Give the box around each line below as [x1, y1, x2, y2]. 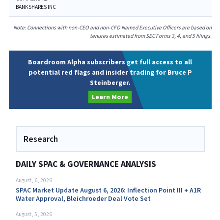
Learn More [92, 92, 128, 101]
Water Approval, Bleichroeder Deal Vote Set [15, 194, 151, 203]
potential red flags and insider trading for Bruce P [28, 68, 192, 77]
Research [23, 134, 58, 145]
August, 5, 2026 [15, 210, 52, 218]
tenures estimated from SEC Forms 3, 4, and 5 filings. [89, 32, 212, 40]
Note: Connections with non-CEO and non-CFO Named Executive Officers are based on [13, 24, 212, 31]
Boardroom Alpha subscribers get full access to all [28, 58, 192, 67]
